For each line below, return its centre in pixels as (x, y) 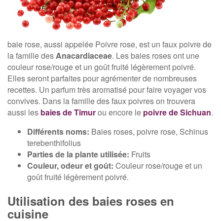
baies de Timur (68, 112)
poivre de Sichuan (177, 112)
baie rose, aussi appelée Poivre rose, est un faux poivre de (110, 44)
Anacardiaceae (84, 56)
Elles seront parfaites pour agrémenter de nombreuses (102, 78)
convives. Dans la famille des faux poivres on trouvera (101, 101)
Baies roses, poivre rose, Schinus (149, 132)
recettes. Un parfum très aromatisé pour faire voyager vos (107, 90)
